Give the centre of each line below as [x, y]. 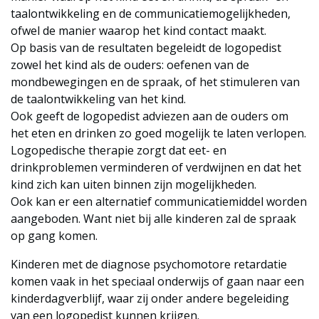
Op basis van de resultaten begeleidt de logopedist [146, 48]
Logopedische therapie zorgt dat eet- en [119, 150]
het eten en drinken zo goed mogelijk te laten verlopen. [158, 133]
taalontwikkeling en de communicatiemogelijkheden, [151, 14]
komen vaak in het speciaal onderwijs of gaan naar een [157, 281]
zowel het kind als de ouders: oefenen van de [130, 65]
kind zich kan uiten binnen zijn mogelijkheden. [134, 184]
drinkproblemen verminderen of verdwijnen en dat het [156, 167]
